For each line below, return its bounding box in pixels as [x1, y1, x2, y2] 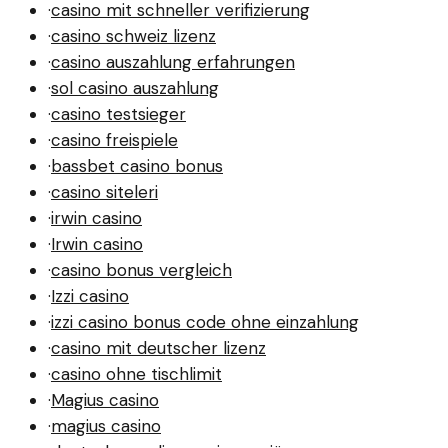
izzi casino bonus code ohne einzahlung [51, 311, 359, 333]
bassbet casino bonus [51, 155, 223, 177]
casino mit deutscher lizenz [51, 337, 266, 359]
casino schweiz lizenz [51, 25, 216, 47]
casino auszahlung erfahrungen [51, 51, 295, 73]
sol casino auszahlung [51, 77, 219, 99]
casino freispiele [51, 129, 178, 151]
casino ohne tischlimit [51, 363, 222, 385]
